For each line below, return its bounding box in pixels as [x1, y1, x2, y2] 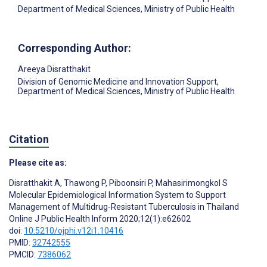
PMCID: [9, 250, 38, 260]
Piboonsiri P [107, 178, 152, 188]
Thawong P [62, 178, 105, 188]
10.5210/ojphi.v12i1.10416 [24, 226, 123, 236]
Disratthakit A [9, 178, 60, 188]
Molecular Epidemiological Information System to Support [9, 190, 226, 200]
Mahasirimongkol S [154, 178, 228, 188]
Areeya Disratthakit [18, 64, 91, 74]
